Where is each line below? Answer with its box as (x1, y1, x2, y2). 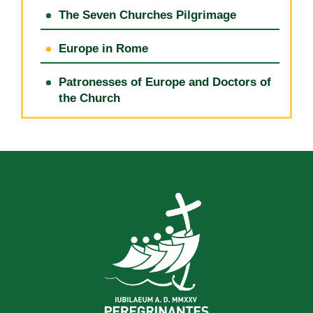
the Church (59, 92, 120, 105)
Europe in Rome (59, 42, 148, 56)
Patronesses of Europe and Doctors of (59, 75, 271, 89)
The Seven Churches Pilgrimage (59, 8, 236, 22)
